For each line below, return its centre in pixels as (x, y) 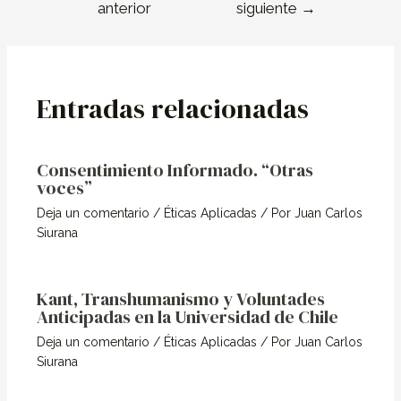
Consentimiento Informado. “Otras (175, 170)
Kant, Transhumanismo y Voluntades (181, 299)
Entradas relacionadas (173, 108)
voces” (65, 188)
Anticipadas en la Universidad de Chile (188, 316)
